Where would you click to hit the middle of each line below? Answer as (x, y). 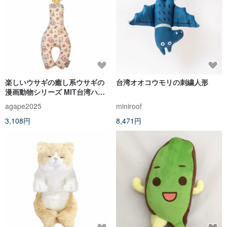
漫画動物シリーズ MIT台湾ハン (55, 92)
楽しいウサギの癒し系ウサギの (55, 82)
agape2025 (23, 106)
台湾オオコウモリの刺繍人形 (162, 82)
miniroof (129, 106)
